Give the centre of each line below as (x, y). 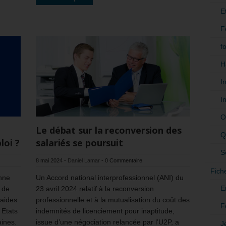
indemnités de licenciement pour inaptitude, (105, 211)
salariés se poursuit (79, 143)
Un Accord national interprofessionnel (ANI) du (110, 177)
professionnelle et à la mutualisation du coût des (113, 200)
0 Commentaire (124, 160)
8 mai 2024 (49, 160)
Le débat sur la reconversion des (109, 130)
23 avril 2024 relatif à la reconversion (95, 188)
